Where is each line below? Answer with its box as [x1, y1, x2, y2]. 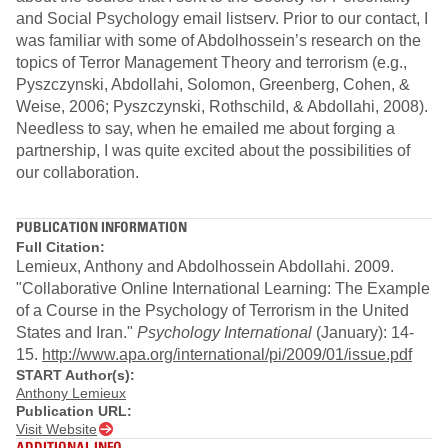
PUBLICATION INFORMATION [16, 218, 187, 236]
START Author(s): [16, 366, 135, 383]
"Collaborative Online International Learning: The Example [16, 279, 430, 297]
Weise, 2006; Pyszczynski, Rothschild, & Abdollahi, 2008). [16, 98, 428, 116]
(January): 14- [312, 323, 414, 341]
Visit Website [16, 420, 97, 437]
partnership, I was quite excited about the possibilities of [16, 142, 410, 160]
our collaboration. [16, 164, 139, 182]
